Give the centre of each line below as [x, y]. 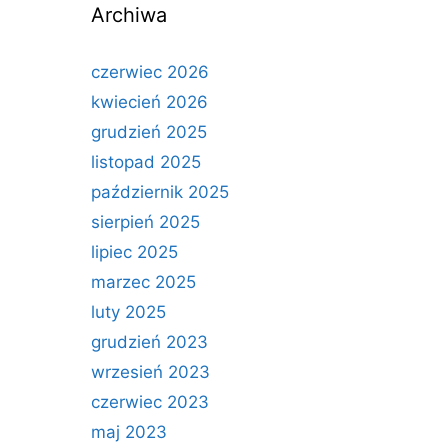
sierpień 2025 [145, 222]
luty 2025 [128, 312]
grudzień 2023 [149, 342]
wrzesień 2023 [150, 372]
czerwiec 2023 [150, 402]
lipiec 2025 [134, 252]
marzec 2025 [143, 282]
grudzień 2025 [149, 132]
